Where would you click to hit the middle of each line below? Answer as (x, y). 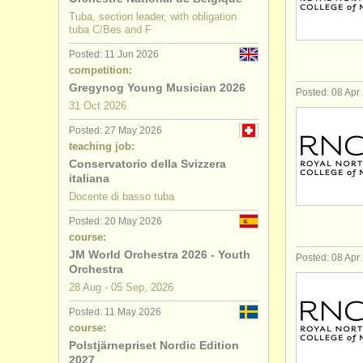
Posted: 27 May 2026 (115, 130)
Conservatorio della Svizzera (147, 164)
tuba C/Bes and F (110, 30)
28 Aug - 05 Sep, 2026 (121, 287)
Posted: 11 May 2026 (115, 312)
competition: (100, 70)
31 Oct (85, 106)
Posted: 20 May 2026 (115, 221)
